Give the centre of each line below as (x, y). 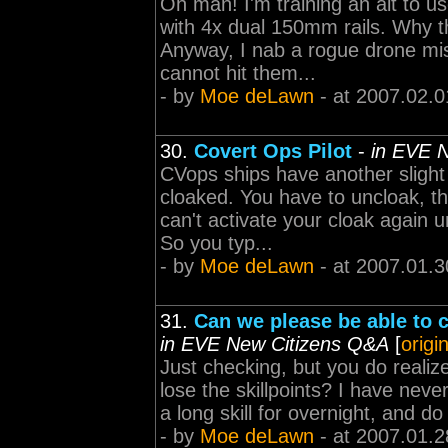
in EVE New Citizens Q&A (274, 344)
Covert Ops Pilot (273, 151)
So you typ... (216, 243)
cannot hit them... (238, 73)
